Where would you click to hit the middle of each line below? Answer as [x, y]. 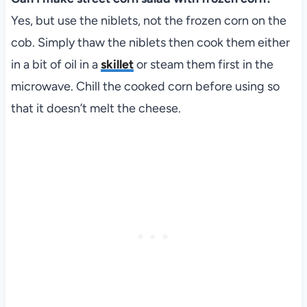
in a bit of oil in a [56, 65]
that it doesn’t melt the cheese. [96, 109]
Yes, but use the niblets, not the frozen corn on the [148, 21]
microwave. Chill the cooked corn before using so [145, 87]
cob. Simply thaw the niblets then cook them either [150, 43]
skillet [117, 65]
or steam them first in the [203, 65]
